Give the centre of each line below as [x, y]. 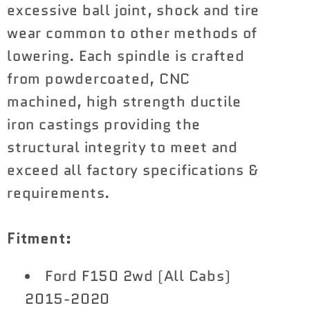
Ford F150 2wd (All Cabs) [138, 276]
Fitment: [39, 239]
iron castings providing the [104, 125]
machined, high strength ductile [125, 102]
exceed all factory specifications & [133, 171]
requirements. [59, 193]
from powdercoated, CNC [99, 79]
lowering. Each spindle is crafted [126, 56]
